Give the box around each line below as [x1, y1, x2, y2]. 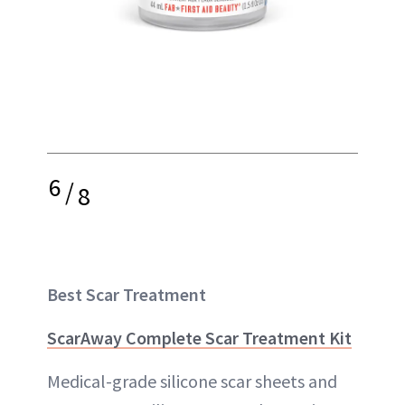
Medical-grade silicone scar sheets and [47, 370, 337, 392]
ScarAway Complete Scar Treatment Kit [47, 326, 352, 349]
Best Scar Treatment [47, 283, 206, 306]
